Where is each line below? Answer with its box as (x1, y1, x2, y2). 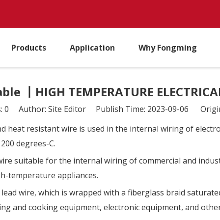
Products (11, 42, 46, 53)
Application (70, 42, 115, 53)
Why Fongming (138, 42, 197, 53)
